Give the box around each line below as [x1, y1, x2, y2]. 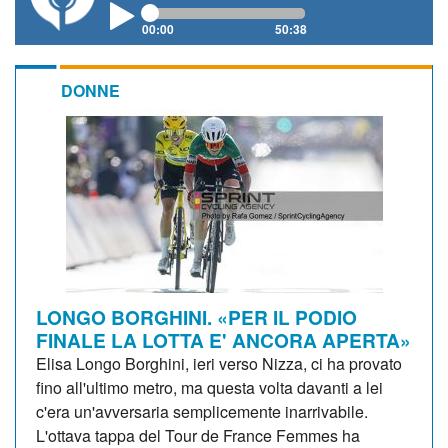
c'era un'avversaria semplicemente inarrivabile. [36, 399, 368, 423]
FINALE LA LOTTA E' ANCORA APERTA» [36, 325, 411, 354]
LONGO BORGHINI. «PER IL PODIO [36, 302, 357, 331]
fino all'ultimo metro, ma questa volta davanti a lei [36, 375, 383, 399]
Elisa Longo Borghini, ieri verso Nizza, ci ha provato [36, 351, 402, 375]
